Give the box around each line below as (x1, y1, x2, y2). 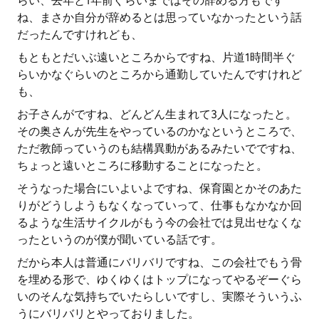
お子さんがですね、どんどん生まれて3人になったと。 (17, 108, 297, 121)
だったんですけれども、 (17, 28, 142, 41)
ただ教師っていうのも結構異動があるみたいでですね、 (17, 142, 302, 155)
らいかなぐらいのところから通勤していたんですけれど (17, 68, 302, 81)
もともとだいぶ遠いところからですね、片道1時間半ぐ (17, 51, 296, 64)
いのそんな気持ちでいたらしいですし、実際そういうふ (17, 290, 302, 303)
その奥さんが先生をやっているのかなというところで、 (17, 125, 302, 138)
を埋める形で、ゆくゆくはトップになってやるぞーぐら (17, 273, 302, 286)
